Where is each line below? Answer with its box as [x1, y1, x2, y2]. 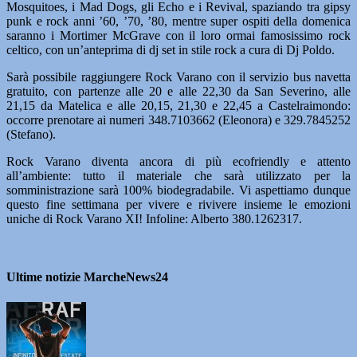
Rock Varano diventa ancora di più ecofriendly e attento [6, 155, 351, 168]
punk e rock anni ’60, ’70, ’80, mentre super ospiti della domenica [6, 14, 351, 28]
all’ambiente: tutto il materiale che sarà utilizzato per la [6, 169, 351, 182]
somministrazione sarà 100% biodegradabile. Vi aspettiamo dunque [6, 183, 351, 197]
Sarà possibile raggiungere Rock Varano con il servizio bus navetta [6, 70, 351, 84]
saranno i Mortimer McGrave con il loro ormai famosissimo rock [6, 29, 351, 42]
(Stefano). [6, 127, 56, 141]
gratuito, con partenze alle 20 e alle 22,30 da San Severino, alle [6, 84, 351, 98]
